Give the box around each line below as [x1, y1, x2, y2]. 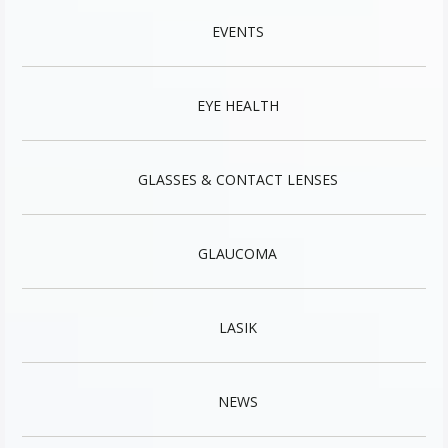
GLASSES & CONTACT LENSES [137, 170, 338, 189]
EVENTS [211, 22, 264, 41]
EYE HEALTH [196, 96, 279, 115]
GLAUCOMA [198, 244, 277, 263]
